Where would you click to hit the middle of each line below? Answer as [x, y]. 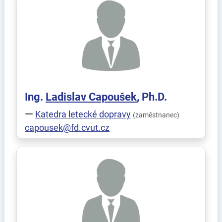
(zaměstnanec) [156, 115]
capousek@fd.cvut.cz [67, 128]
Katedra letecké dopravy [83, 114]
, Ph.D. [152, 97]
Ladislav [67, 97]
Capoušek [113, 97]
